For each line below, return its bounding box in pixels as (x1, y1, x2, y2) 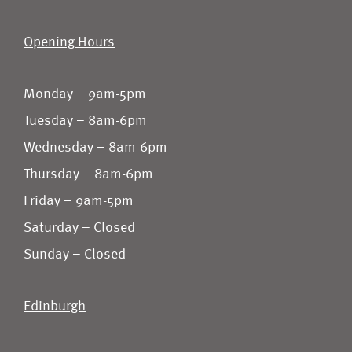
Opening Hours (24, 35, 115, 49)
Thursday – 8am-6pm (24, 167, 153, 181)
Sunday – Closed (24, 247, 126, 262)
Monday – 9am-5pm (24, 87, 146, 101)
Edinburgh (24, 299, 86, 313)
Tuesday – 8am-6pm (24, 114, 147, 128)
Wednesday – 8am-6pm (24, 141, 167, 155)
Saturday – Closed (24, 221, 135, 235)
